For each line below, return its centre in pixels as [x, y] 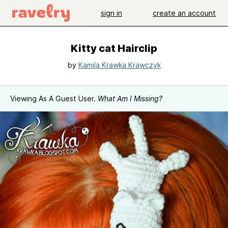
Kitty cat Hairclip [114, 48]
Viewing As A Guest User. [54, 98]
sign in [111, 13]
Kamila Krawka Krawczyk [119, 65]
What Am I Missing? [130, 98]
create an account [184, 13]
